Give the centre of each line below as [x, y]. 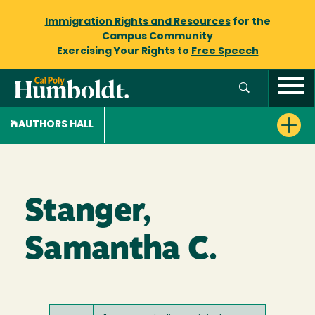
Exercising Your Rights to [124, 52]
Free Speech [225, 52]
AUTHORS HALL [56, 125]
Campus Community [157, 37]
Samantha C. [121, 251]
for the [250, 22]
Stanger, [88, 213]
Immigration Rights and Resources [137, 22]
